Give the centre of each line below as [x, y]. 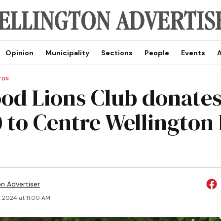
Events [193, 53]
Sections [117, 53]
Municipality [67, 53]
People [157, 53]
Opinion [19, 53]
